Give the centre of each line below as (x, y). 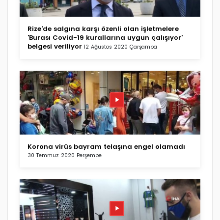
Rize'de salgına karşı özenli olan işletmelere (103, 28)
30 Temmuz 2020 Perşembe (65, 155)
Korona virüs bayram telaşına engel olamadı (106, 146)
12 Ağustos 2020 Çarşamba (121, 47)
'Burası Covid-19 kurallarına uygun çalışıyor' (105, 37)
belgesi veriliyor (55, 46)
